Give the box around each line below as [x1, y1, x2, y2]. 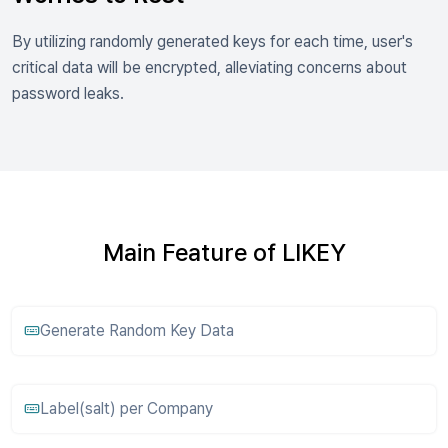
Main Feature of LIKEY [102, 238, 346, 267]
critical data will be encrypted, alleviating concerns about [12, 58, 407, 77]
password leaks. [12, 84, 124, 103]
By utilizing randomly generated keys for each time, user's [12, 32, 413, 51]
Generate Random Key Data [40, 321, 234, 340]
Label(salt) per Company [40, 399, 213, 418]
